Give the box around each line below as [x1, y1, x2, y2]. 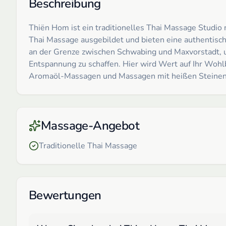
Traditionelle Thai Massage [39, 140, 137, 151]
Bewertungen [29, 187, 101, 203]
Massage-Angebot [41, 117, 139, 134]
